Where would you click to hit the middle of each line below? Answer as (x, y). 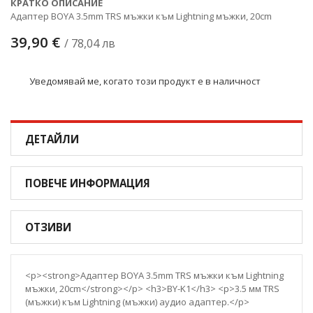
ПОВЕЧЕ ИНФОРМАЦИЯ (88, 183)
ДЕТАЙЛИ (52, 139)
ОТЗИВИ (48, 227)
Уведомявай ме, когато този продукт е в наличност (145, 80)
